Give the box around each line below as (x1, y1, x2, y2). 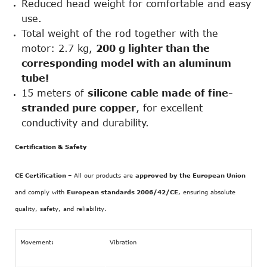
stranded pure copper (21, 103, 136, 114)
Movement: (20, 238, 55, 246)
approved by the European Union (135, 171, 246, 179)
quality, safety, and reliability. (15, 204, 107, 212)
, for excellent (136, 103, 203, 114)
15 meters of (21, 88, 88, 99)
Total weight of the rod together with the (21, 28, 218, 39)
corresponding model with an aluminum (21, 58, 231, 69)
